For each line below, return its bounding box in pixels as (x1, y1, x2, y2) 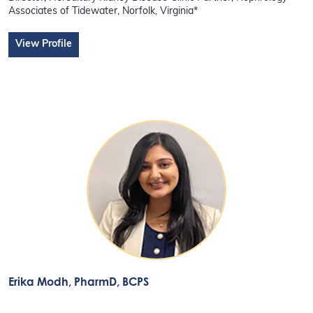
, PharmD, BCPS (68, 274, 150, 289)
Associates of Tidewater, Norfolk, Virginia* (8, 6, 198, 17)
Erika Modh (8, 274, 69, 289)
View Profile (15, 38, 73, 50)
